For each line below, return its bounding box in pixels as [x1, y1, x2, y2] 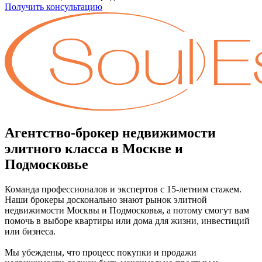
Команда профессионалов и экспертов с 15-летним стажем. [5, 184, 242, 194]
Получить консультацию [5, 1, 102, 12]
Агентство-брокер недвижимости [5, 125, 216, 140]
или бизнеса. [5, 226, 56, 236]
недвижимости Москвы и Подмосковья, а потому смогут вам [5, 205, 249, 215]
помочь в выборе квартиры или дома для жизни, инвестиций [5, 215, 250, 226]
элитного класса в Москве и [5, 140, 183, 156]
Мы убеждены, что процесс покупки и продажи [5, 247, 196, 257]
